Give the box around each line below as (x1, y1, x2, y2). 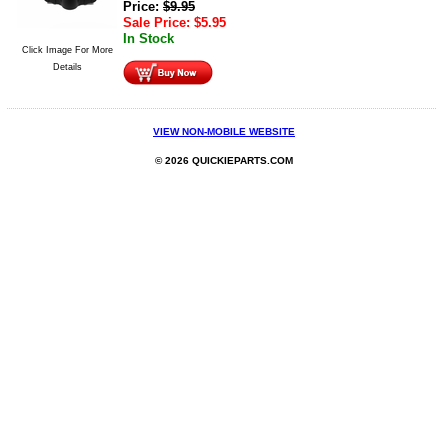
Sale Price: (123, 14, 194, 30)
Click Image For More (21, 44, 113, 55)
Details (52, 61, 82, 72)
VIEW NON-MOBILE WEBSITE (153, 126, 295, 137)
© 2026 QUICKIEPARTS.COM (155, 155, 293, 167)
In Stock (123, 30, 174, 46)
